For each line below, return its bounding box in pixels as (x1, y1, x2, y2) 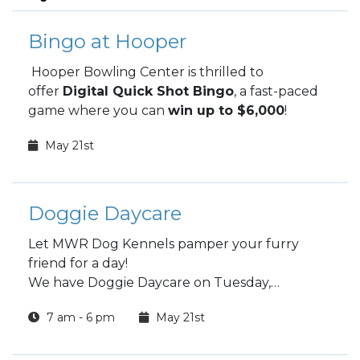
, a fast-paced (234, 84, 318, 99)
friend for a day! (28, 256, 128, 271)
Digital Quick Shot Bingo (63, 84, 234, 99)
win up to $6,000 (168, 103, 284, 118)
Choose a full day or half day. (28, 313, 211, 329)
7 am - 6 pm (43, 310, 115, 325)
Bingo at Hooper (28, 30, 186, 53)
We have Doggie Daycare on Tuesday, (28, 275, 271, 290)
